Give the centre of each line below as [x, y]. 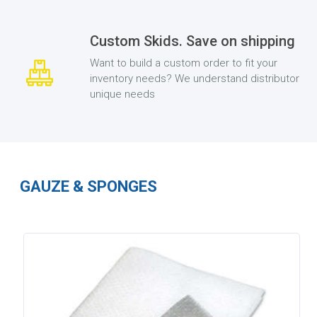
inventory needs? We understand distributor [195, 79]
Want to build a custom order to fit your [184, 63]
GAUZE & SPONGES [89, 186]
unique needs [122, 94]
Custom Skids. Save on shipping [192, 41]
